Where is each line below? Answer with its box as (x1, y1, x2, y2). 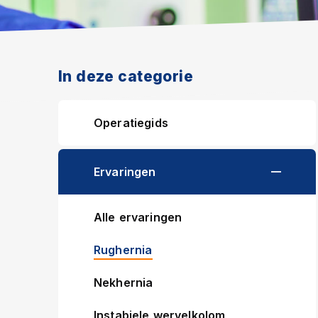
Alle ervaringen (94, 210, 182, 224)
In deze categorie (58, 67, 194, 85)
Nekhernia (94, 275, 153, 290)
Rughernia (94, 243, 153, 257)
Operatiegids (94, 116, 168, 130)
